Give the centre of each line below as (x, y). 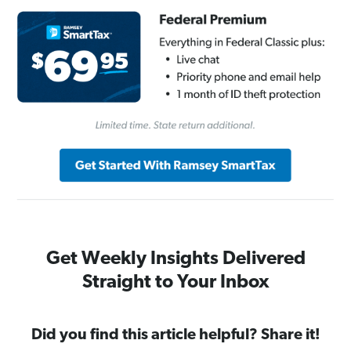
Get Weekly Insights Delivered (175, 260)
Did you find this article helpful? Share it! (175, 336)
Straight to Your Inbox (175, 283)
